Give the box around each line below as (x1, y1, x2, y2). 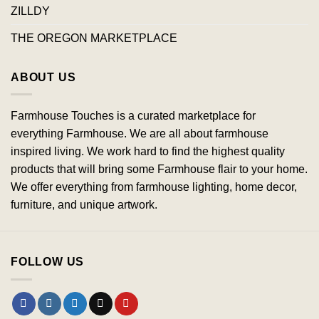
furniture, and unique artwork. (11, 199, 157, 211)
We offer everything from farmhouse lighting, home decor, (11, 181, 297, 194)
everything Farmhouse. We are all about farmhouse (11, 127, 268, 140)
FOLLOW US (11, 256, 85, 268)
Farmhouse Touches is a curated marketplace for (11, 110, 256, 122)
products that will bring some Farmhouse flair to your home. (11, 163, 308, 176)
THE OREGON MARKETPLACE (11, 31, 177, 44)
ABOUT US (11, 70, 76, 83)
